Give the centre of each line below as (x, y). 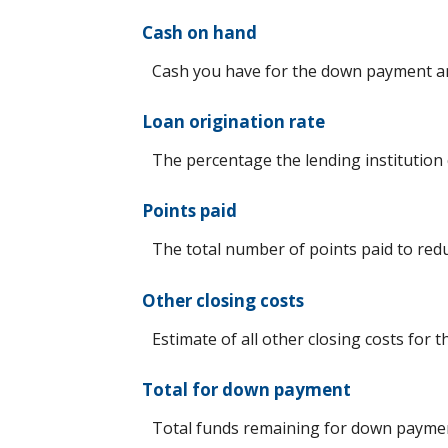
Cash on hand (199, 33)
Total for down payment (246, 389)
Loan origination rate (233, 122)
